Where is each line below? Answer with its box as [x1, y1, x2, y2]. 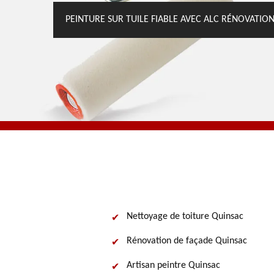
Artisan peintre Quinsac [127, 261, 220, 270]
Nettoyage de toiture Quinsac [127, 212, 243, 221]
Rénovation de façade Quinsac [127, 236, 247, 246]
